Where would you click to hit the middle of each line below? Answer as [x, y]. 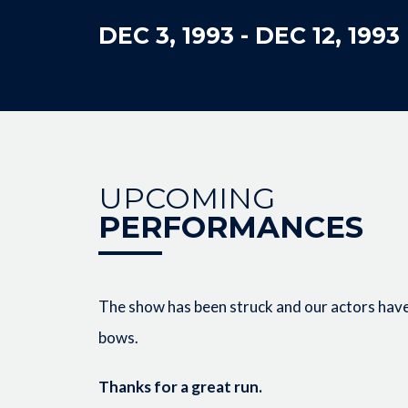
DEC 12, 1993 [327, 36]
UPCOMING [186, 198]
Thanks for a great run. [180, 387]
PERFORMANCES [230, 227]
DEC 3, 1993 [166, 36]
